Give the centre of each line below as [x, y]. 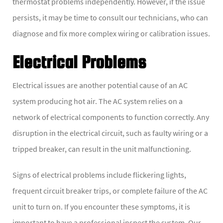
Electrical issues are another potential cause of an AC [100, 85]
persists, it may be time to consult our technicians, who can [110, 18]
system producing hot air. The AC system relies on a [98, 101]
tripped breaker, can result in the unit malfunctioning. [102, 149]
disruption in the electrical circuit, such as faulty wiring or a [110, 133]
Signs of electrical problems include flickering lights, [99, 175]
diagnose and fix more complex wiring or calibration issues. [111, 34]
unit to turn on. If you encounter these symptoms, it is [101, 207]
